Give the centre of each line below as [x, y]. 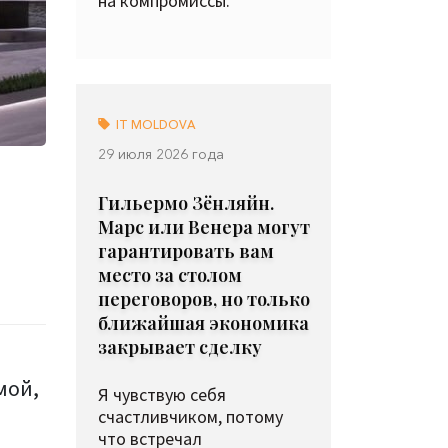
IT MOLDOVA [154, 124]
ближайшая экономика [203, 323]
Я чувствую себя [162, 394]
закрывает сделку [180, 347]
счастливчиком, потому [190, 416]
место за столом [170, 275]
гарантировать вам [186, 251]
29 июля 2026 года [161, 154]
